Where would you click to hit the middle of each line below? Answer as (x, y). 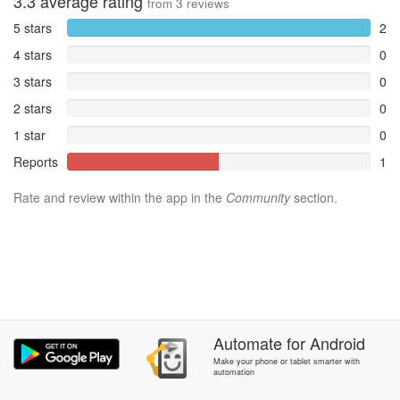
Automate (247, 343)
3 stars (33, 81)
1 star (29, 135)
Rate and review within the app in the (120, 197)
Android (337, 343)
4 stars (33, 54)
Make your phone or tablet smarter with (286, 361)
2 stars (33, 108)
